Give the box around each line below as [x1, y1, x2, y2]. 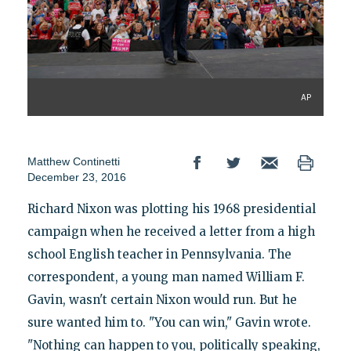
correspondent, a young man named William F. [27, 269, 305, 284]
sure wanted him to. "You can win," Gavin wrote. [27, 314, 311, 330]
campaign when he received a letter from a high [27, 223, 315, 239]
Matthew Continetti [27, 154, 120, 168]
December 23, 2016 [27, 170, 126, 183]
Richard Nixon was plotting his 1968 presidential [27, 201, 316, 216]
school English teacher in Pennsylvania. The [27, 246, 291, 262]
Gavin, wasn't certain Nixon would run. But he [27, 291, 297, 307]
